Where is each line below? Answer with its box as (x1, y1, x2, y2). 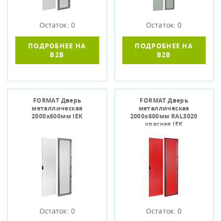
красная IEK (145, 120, 183, 128)
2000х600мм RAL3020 (130, 112, 198, 120)
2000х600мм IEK (31, 112, 83, 120)
